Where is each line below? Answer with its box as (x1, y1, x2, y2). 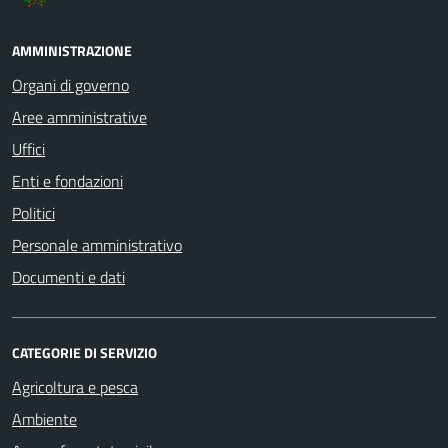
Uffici (12, 137, 45, 162)
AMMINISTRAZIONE (12, 40, 132, 62)
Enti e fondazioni (12, 169, 123, 194)
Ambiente (12, 407, 77, 432)
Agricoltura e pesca (12, 375, 138, 400)
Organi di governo (12, 73, 129, 98)
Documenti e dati (12, 265, 125, 290)
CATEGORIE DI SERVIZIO (12, 342, 157, 364)
